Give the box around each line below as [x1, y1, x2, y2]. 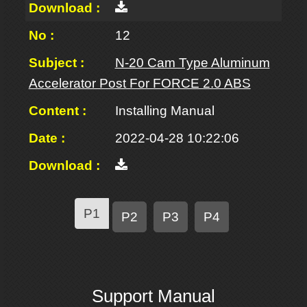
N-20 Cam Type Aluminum [114, 55, 270, 71]
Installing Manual [114, 103, 214, 119]
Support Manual [92, 286, 215, 306]
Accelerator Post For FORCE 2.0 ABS [28, 75, 251, 91]
